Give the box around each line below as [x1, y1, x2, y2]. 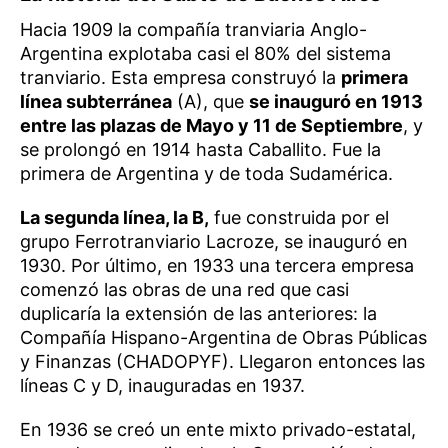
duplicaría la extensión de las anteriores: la [20, 302, 377, 324]
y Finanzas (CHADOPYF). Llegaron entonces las [20, 350, 425, 372]
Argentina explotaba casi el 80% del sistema [20, 42, 391, 64]
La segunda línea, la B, [20, 206, 209, 228]
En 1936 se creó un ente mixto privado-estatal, [20, 418, 416, 440]
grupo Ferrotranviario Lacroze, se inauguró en [20, 230, 408, 252]
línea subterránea [20, 90, 172, 112]
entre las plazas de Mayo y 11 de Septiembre [20, 114, 403, 136]
